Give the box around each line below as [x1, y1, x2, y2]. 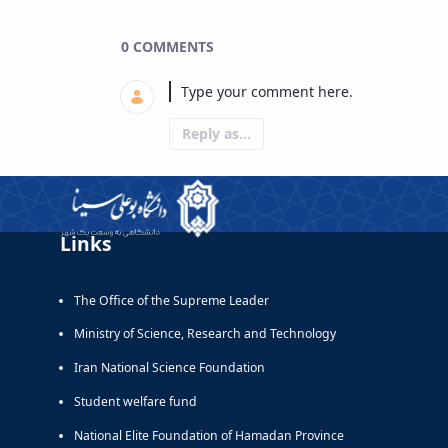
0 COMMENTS [121, 36, 215, 56]
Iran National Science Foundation [74, 359, 265, 376]
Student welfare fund [74, 392, 197, 410]
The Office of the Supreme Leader [74, 291, 269, 309]
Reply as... [182, 123, 252, 143]
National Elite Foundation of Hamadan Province [74, 426, 344, 444]
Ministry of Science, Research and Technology [74, 325, 336, 343]
